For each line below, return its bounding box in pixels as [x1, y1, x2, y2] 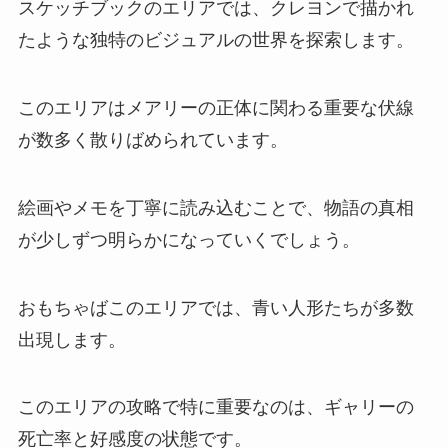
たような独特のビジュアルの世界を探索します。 [17, 30, 414, 51]
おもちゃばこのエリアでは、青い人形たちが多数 [17, 297, 414, 318]
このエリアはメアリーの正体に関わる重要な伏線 [17, 97, 414, 118]
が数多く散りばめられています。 [17, 129, 288, 150]
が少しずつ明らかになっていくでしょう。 [17, 229, 360, 250]
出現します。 [17, 329, 126, 350]
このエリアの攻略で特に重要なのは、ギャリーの [17, 397, 414, 418]
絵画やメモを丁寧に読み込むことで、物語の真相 [17, 197, 414, 218]
